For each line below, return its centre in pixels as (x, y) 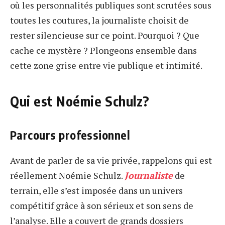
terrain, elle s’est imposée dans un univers (96, 190)
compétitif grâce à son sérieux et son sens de (102, 205)
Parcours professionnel (70, 135)
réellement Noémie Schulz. (67, 175)
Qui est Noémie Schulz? (80, 101)
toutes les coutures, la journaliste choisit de (99, 20)
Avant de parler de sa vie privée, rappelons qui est (111, 160)
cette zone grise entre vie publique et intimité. (106, 65)
